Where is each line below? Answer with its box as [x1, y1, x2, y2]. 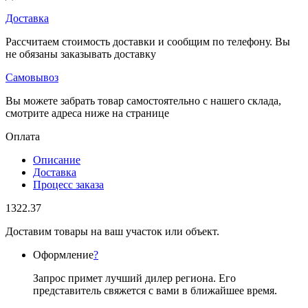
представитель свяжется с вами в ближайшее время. [33, 285, 277, 297]
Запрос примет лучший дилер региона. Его [33, 272, 236, 285]
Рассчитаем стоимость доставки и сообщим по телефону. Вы [5, 36, 290, 48]
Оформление [33, 249, 93, 261]
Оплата [5, 131, 40, 143]
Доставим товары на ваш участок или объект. [5, 225, 219, 238]
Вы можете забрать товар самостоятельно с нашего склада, [5, 95, 281, 107]
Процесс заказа [33, 179, 104, 191]
